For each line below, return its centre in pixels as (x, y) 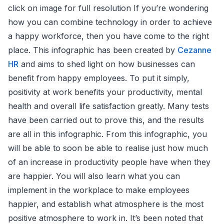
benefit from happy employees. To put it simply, (99, 78)
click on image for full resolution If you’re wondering (108, 8)
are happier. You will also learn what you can (94, 176)
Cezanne (194, 50)
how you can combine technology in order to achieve (110, 22)
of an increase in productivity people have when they (109, 162)
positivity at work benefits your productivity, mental (105, 92)
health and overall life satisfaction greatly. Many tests (108, 106)
